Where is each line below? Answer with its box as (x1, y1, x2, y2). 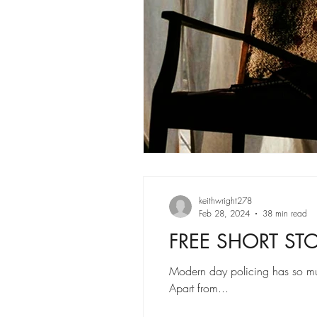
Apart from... (169, 280, 229, 296)
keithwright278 (199, 195, 252, 207)
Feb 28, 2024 (199, 207, 250, 219)
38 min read (263, 207, 307, 219)
